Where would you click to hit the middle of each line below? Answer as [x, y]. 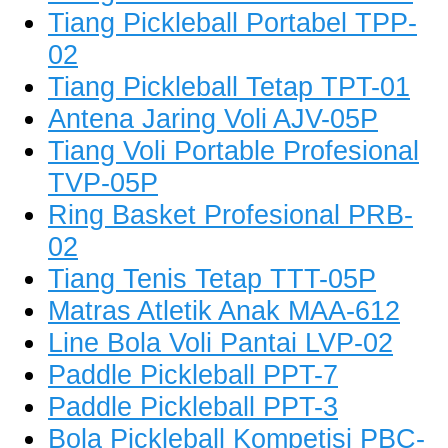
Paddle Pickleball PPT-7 [193, 375]
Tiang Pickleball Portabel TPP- [232, 23]
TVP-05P [103, 183]
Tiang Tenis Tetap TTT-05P [212, 279]
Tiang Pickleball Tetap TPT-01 [229, 87]
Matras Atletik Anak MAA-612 [224, 311]
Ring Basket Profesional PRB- [230, 215]
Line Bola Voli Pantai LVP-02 [220, 343]
